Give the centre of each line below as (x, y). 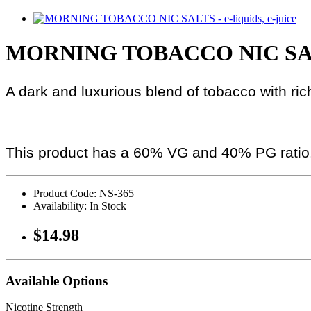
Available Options (57, 280)
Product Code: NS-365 (84, 194)
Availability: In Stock (80, 206)
